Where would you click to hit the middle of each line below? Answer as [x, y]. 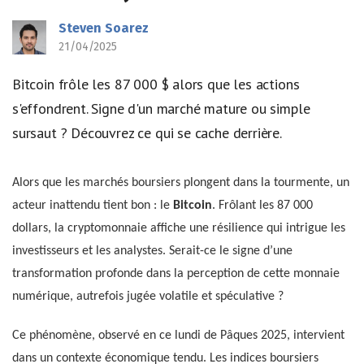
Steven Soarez [104, 28]
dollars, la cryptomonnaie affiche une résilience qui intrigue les [179, 228]
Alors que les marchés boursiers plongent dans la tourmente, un [181, 182]
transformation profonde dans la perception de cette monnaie [176, 273]
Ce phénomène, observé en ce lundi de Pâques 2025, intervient [178, 335]
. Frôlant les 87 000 [262, 205]
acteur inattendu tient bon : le [93, 205]
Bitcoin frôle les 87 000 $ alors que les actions [156, 84]
